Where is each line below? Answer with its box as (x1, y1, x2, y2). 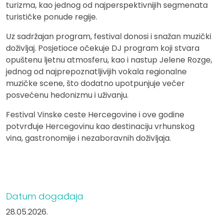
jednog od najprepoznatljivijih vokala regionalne (6, 66, 187, 77)
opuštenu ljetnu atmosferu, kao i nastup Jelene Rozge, (6, 54, 212, 66)
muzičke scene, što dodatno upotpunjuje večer (6, 77, 185, 89)
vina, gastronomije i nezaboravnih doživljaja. (6, 132, 171, 144)
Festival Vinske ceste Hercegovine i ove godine (6, 109, 184, 120)
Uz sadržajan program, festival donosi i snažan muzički (6, 30, 211, 42)
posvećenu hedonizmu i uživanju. (6, 89, 129, 101)
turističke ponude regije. (6, 11, 97, 22)
